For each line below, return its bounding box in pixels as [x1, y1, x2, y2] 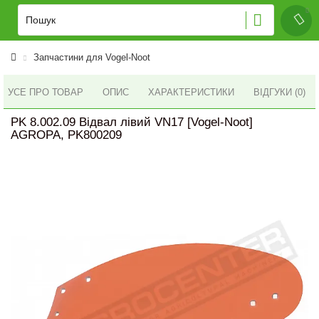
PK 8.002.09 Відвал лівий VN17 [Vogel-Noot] [11, 115, 253, 129]
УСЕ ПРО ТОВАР [8, 86, 83, 98]
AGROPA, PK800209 [11, 128, 122, 142]
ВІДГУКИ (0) [253, 87, 305, 98]
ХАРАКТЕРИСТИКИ [148, 87, 234, 98]
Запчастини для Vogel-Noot [33, 52, 150, 63]
